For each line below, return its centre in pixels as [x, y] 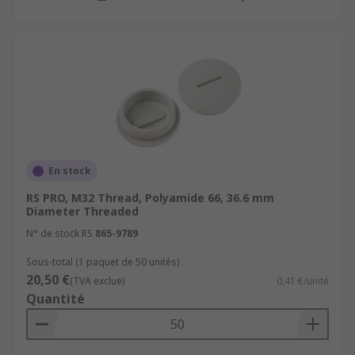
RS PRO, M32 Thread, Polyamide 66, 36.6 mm [150, 198]
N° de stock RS [59, 233]
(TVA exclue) [97, 281]
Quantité [55, 299]
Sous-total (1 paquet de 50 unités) [103, 262]
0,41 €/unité [303, 281]
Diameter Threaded [82, 211]
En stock [70, 171]
